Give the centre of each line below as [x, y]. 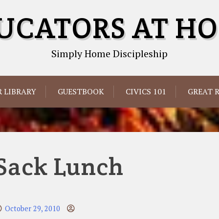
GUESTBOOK [81, 91]
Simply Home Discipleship [109, 54]
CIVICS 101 [146, 91]
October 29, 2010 [33, 208]
